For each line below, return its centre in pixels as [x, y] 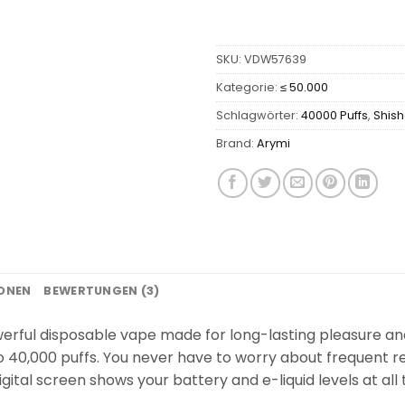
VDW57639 [275, 59]
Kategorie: [248, 87]
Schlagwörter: [259, 115]
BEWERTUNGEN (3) [102, 291]
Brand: [236, 143]
